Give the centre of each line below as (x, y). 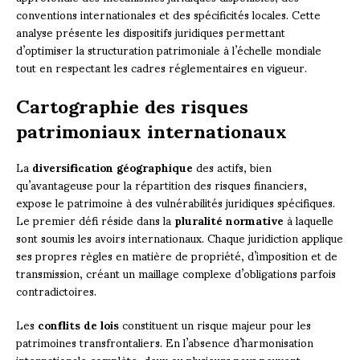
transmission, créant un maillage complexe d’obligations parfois (176, 272)
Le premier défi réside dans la (95, 219)
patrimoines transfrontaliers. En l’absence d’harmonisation (165, 342)
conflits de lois (78, 324)
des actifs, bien (232, 166)
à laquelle (309, 219)
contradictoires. (56, 290)
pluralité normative (229, 219)
